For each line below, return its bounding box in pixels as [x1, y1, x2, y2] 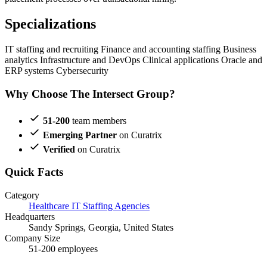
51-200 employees [29, 244, 98, 254]
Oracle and [221, 55, 262, 66]
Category [5, 190, 39, 200]
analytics [5, 55, 40, 66]
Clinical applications [142, 55, 221, 66]
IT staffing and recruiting [5, 44, 101, 55]
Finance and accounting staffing [101, 44, 223, 55]
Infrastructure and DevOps [40, 55, 142, 66]
